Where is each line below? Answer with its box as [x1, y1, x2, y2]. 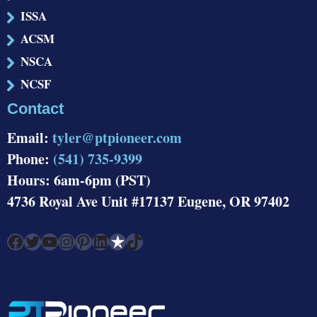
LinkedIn [91, 229, 100, 253]
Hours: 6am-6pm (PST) [7, 169, 151, 190]
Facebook [6, 229, 15, 253]
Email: [7, 127, 52, 148]
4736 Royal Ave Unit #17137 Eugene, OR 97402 [7, 190, 289, 212]
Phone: [7, 148, 53, 169]
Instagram [57, 229, 71, 253]
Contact [7, 99, 64, 117]
